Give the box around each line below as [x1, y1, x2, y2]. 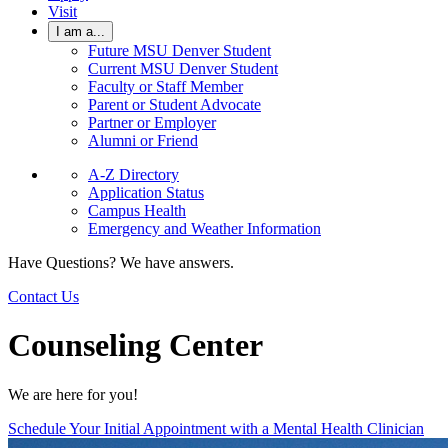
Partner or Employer [88, 114, 216, 131]
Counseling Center [8, 327, 263, 364]
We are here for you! [8, 385, 138, 403]
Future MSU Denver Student [88, 42, 271, 59]
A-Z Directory [88, 166, 179, 183]
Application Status [88, 184, 204, 201]
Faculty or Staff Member [88, 78, 243, 95]
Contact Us [8, 288, 79, 305]
